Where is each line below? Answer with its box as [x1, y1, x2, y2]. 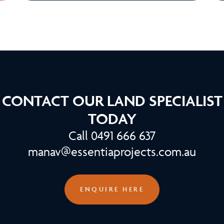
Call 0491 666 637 [68, 127, 156, 143]
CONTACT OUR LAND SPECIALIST [1, 91, 222, 110]
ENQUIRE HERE [80, 185, 144, 193]
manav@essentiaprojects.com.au [28, 143, 196, 159]
